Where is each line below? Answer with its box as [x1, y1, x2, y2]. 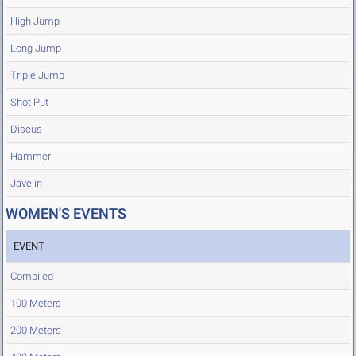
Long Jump [10, 42, 61, 55]
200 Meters [10, 324, 61, 337]
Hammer [10, 150, 51, 163]
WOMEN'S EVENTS [6, 205, 126, 222]
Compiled [10, 270, 53, 283]
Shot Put [10, 96, 48, 109]
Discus [10, 123, 42, 136]
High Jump [10, 15, 60, 28]
